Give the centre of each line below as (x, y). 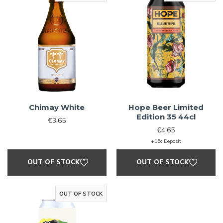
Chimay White (57, 107)
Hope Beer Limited (166, 107)
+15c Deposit (166, 141)
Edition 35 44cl (166, 116)
